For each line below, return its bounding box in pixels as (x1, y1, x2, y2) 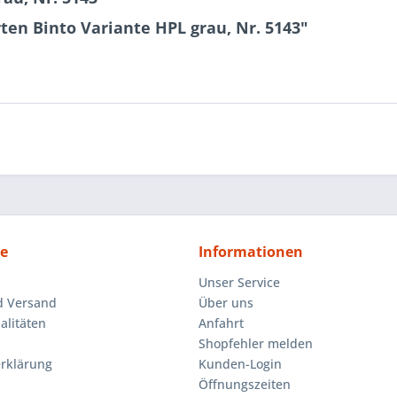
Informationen (198, 242, 303, 261)
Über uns (198, 294, 253, 311)
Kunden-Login (198, 355, 282, 372)
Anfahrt (198, 315, 244, 331)
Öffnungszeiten (198, 376, 291, 393)
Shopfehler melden (198, 335, 313, 352)
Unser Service (198, 274, 280, 291)
